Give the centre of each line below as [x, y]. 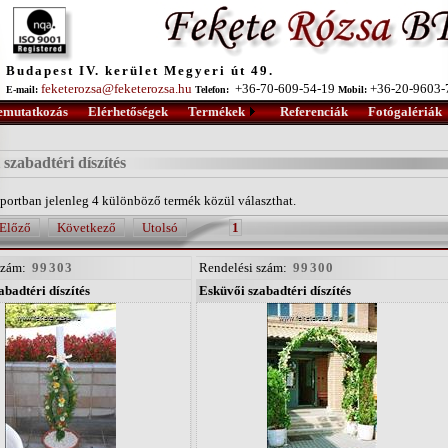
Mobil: [352, 89]
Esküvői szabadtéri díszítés [275, 290]
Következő [86, 227]
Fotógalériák [405, 111]
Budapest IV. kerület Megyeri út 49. [140, 70]
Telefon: [212, 89]
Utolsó [160, 227]
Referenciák [314, 111]
